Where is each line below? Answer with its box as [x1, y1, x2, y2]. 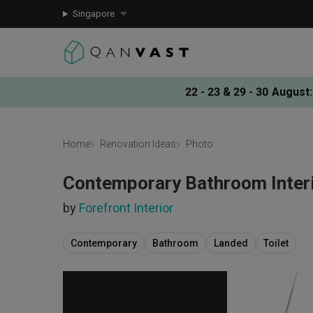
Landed [214, 237, 248, 249]
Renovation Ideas [100, 138, 176, 150]
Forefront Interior [79, 201, 173, 215]
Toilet [263, 237, 289, 249]
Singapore [72, 8, 115, 19]
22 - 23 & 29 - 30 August [185, 85, 310, 99]
